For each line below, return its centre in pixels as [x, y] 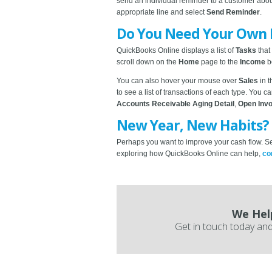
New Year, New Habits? [193, 125]
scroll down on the [148, 62]
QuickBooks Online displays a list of [176, 50]
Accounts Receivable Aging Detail [175, 104]
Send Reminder [233, 12]
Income [253, 62]
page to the [220, 62]
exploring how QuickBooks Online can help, [189, 153]
